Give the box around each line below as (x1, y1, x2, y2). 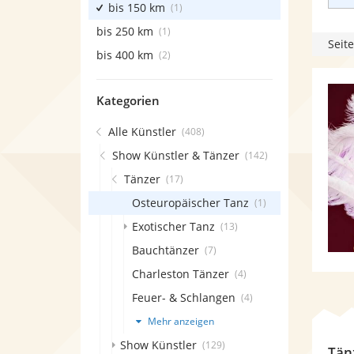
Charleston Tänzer (132, 266, 229, 281)
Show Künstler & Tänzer (112, 148, 239, 163)
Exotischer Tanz (132, 219, 215, 234)
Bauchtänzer (132, 243, 199, 258)
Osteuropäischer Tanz (132, 195, 249, 210)
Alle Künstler (108, 124, 176, 139)
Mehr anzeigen (145, 314, 214, 328)
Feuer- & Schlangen (132, 290, 235, 305)
